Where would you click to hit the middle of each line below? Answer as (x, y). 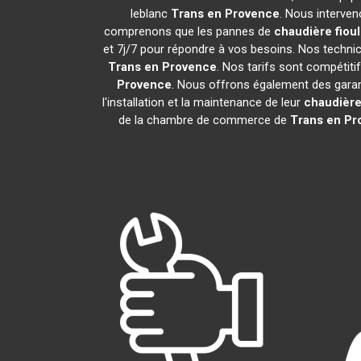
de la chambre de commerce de (204, 120)
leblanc (151, 14)
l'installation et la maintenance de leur (203, 102)
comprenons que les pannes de (189, 31)
